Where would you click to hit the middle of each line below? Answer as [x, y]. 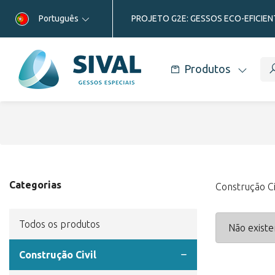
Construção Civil [58, 255]
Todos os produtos [60, 224]
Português [59, 18]
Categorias [35, 185]
